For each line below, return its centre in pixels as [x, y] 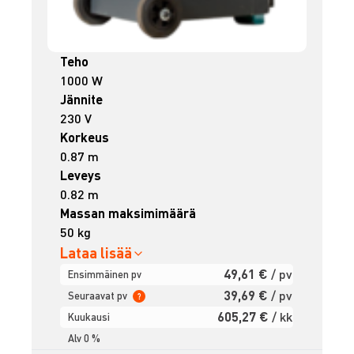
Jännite [82, 100]
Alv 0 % [85, 339]
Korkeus [85, 137]
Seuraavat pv [99, 296]
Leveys [81, 175]
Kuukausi [89, 317]
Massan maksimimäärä [128, 213]
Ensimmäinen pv [105, 275]
